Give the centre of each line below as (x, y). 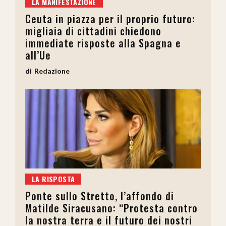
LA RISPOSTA (53, 179)
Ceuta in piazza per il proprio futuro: (110, 19)
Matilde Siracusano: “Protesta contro (111, 208)
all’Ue (38, 55)
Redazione (52, 71)
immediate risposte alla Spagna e (103, 43)
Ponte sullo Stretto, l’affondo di (100, 195)
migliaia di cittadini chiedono (93, 31)
